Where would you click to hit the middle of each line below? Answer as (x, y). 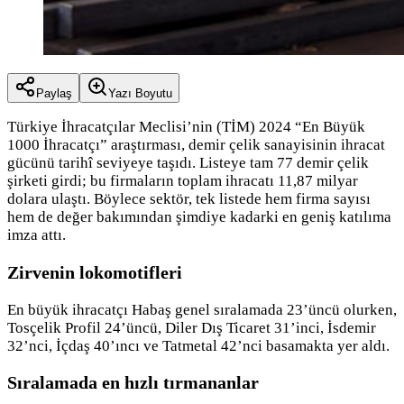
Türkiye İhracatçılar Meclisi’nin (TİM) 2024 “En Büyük (186, 126)
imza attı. (37, 234)
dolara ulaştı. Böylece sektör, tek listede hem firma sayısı (189, 198)
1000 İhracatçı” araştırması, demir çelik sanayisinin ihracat (196, 144)
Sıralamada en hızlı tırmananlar (133, 383)
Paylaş (54, 93)
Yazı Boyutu (140, 93)
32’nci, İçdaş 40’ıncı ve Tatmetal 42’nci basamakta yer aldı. (198, 345)
